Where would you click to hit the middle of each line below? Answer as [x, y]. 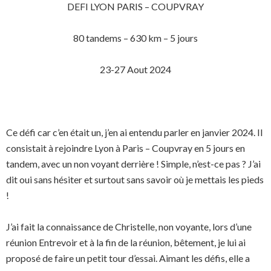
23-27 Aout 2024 [135, 69]
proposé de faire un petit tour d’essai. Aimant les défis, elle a [128, 258]
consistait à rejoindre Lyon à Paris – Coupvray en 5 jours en [126, 148]
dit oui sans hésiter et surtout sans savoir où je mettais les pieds [135, 179]
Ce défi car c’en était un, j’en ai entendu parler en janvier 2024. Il [134, 132]
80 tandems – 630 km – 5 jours [135, 38]
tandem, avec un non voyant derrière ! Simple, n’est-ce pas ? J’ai [133, 164]
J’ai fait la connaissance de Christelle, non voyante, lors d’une [129, 227]
